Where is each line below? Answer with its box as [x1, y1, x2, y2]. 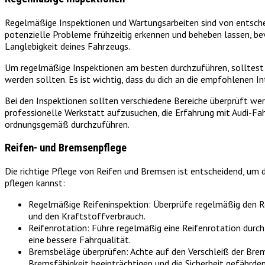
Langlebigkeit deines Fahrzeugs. [5, 40, 130, 52]
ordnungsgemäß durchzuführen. [5, 118, 130, 130]
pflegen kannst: [5, 177, 65, 189]
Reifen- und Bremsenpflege [5, 141, 127, 154]
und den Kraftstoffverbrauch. [28, 210, 146, 222]
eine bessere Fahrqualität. [28, 234, 131, 246]
